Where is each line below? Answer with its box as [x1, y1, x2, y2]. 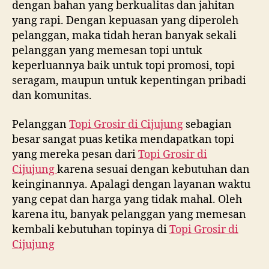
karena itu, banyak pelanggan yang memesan [12, 207, 246, 222]
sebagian [183, 117, 232, 131]
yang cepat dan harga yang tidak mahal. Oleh [12, 192, 242, 207]
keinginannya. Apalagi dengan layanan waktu [12, 177, 250, 192]
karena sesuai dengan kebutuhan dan [57, 162, 250, 177]
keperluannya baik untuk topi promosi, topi [12, 59, 235, 73]
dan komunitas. [12, 89, 92, 103]
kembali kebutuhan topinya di [12, 222, 169, 237]
